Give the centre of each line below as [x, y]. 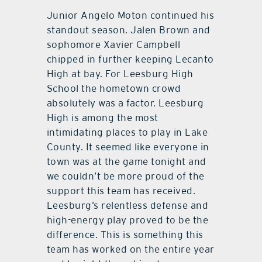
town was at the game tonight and [126, 162]
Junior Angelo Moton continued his [130, 15]
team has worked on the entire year [130, 249]
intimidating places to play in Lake [127, 132]
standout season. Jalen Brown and [128, 30]
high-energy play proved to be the [127, 220]
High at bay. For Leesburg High [120, 74]
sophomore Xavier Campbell [113, 45]
